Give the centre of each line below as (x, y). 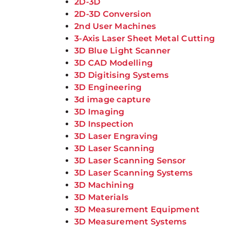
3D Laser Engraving (116, 136)
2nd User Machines (115, 26)
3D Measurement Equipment (137, 209)
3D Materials (102, 197)
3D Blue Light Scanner (123, 51)
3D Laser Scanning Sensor (130, 161)
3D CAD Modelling (114, 63)
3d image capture (113, 99)
